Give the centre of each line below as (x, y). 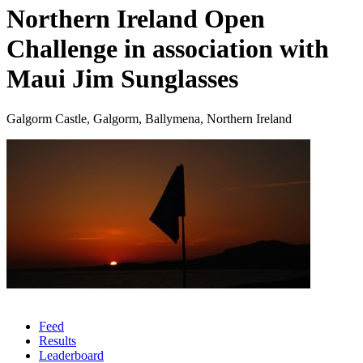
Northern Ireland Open (136, 19)
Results (58, 340)
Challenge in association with (168, 49)
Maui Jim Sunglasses (122, 79)
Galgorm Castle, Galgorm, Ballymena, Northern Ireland (149, 118)
